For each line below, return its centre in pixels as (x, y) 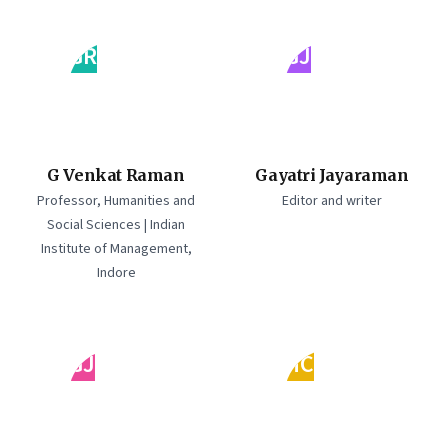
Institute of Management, (116, 249)
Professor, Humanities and (116, 201)
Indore (116, 273)
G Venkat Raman (116, 175)
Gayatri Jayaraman (332, 175)
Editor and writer (332, 201)
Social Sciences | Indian (116, 225)
